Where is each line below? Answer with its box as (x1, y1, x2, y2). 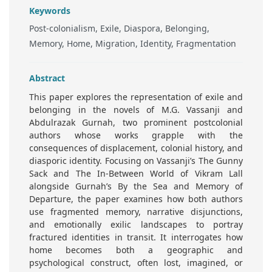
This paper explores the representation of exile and (29, 91, 243, 103)
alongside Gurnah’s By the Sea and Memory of (29, 180, 243, 192)
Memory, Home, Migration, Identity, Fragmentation (29, 38, 236, 50)
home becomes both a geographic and (29, 244, 243, 256)
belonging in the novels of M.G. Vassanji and (29, 104, 243, 116)
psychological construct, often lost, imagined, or (29, 257, 243, 269)
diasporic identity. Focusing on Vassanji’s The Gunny (29, 155, 243, 167)
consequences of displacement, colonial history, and (29, 142, 243, 154)
